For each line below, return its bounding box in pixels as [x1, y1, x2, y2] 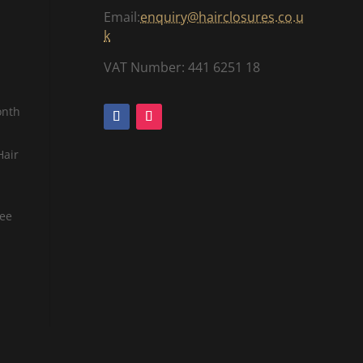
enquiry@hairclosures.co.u [140, 7, 305, 26]
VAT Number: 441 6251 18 [104, 58, 261, 76]
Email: [104, 7, 141, 26]
